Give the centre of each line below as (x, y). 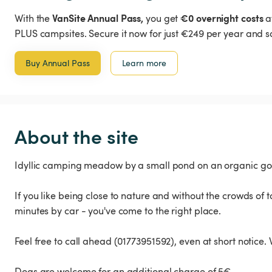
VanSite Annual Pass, (98, 18)
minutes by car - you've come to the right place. (118, 211)
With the (34, 19)
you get (162, 19)
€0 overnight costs (222, 18)
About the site (76, 136)
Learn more (144, 63)
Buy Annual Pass (58, 63)
